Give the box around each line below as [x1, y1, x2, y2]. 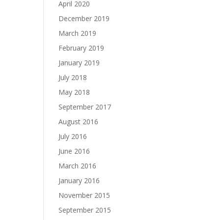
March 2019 [58, 28, 97, 38]
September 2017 [58, 102, 111, 111]
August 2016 [58, 117, 99, 126]
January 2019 [58, 58, 100, 67]
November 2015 [58, 191, 110, 200]
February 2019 [58, 43, 105, 53]
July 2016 [58, 132, 87, 141]
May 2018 [58, 87, 90, 97]
